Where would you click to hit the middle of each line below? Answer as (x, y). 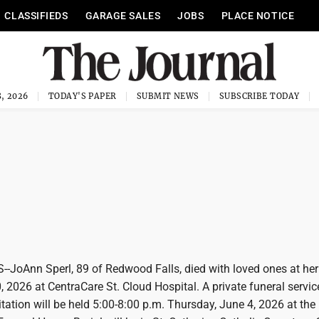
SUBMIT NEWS (168, 96)
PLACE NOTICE (258, 16)
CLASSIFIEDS (36, 16)
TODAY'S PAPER (82, 96)
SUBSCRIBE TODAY (259, 96)
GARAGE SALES (123, 16)
